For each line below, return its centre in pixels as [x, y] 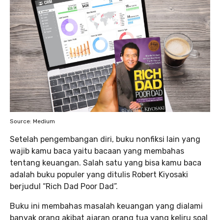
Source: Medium [32, 121]
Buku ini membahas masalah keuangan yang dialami [106, 206]
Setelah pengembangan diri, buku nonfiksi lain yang [105, 139]
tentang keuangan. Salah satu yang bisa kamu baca [106, 163]
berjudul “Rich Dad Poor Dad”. [64, 186]
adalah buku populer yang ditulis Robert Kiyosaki [99, 174]
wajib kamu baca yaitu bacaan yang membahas [97, 151]
